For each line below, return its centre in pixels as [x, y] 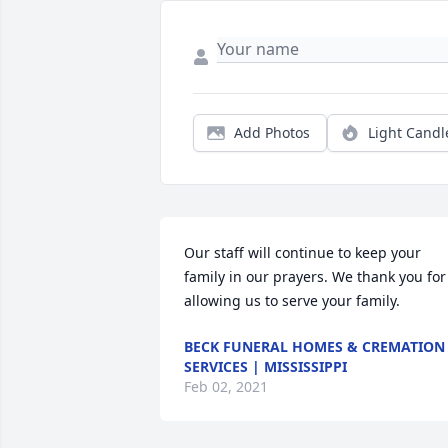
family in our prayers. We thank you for [315, 277]
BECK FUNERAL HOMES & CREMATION [314, 347]
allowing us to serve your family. [292, 301]
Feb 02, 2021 [226, 387]
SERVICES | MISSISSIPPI [265, 367]
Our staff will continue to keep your [302, 253]
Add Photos [272, 133]
